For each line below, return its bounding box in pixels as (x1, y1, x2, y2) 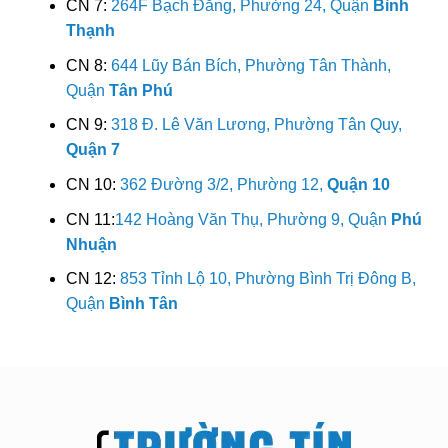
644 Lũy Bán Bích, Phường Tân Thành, (110, 56, 391, 74)
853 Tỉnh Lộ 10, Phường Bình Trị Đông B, (119, 270, 416, 288)
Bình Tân (108, 295, 178, 313)
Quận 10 (326, 176, 390, 194)
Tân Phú (108, 81, 173, 99)
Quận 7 (65, 141, 120, 159)
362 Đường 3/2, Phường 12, (119, 176, 327, 194)
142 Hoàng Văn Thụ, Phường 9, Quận (114, 210, 391, 228)
